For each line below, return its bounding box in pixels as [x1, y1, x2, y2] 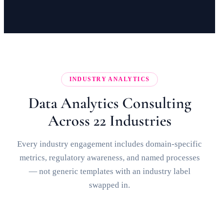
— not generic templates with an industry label [28, 167, 191, 176]
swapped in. [89, 180, 130, 190]
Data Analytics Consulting [28, 93, 191, 112]
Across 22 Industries [47, 111, 172, 130]
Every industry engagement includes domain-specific [17, 139, 202, 149]
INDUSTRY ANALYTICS [69, 76, 150, 83]
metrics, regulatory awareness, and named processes [19, 153, 200, 162]
